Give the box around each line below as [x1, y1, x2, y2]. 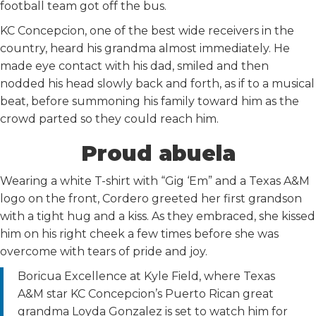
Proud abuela [80, 140, 236, 166]
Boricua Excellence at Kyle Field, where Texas [18, 269, 275, 283]
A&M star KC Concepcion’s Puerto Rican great [18, 287, 274, 300]
